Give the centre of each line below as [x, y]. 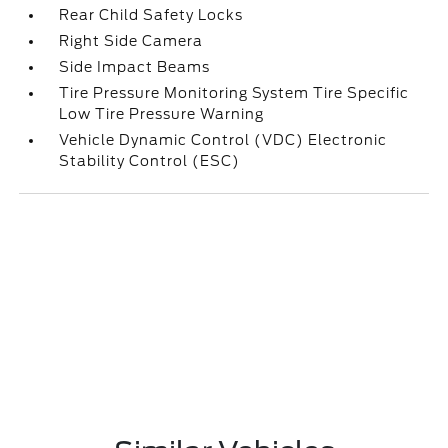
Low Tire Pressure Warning [162, 114]
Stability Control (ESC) [150, 161]
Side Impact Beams [135, 67]
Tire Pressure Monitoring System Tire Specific [234, 93]
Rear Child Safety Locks [151, 15]
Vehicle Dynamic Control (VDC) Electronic [223, 140]
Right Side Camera [131, 41]
